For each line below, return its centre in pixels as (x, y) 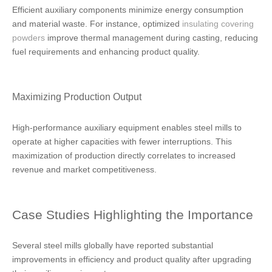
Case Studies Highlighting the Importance (133, 215)
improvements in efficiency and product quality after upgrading (132, 259)
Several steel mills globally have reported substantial (113, 245)
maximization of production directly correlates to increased (124, 155)
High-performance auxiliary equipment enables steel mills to (127, 127)
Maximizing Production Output (77, 97)
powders (29, 38)
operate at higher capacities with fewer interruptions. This (122, 141)
